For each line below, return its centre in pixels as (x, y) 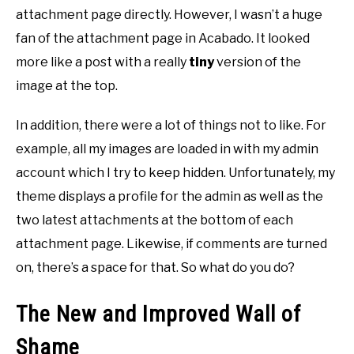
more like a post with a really (102, 62)
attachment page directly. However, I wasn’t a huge (169, 15)
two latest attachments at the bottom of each (154, 220)
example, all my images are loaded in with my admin (167, 149)
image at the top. (67, 86)
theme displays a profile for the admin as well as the (169, 197)
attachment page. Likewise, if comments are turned (171, 244)
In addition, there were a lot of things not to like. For (171, 126)
